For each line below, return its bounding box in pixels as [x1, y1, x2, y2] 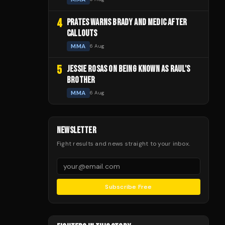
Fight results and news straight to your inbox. [57, 139, 190, 148]
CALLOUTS [67, 28, 97, 39]
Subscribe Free [105, 182, 152, 191]
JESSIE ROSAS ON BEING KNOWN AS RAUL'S [67, 63, 190, 74]
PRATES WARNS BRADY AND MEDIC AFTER [67, 17, 187, 28]
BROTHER [67, 74, 95, 85]
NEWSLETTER [57, 125, 96, 136]
